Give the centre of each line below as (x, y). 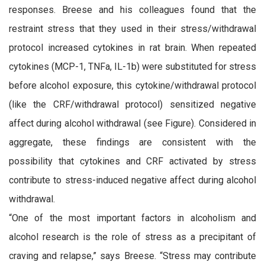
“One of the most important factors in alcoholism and (132, 218)
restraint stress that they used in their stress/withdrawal (132, 29)
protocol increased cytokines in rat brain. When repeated (132, 48)
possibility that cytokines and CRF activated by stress (132, 161)
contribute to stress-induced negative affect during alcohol (132, 180)
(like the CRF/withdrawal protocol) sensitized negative (132, 105)
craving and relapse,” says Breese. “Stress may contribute (132, 256)
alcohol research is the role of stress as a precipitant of (132, 237)
